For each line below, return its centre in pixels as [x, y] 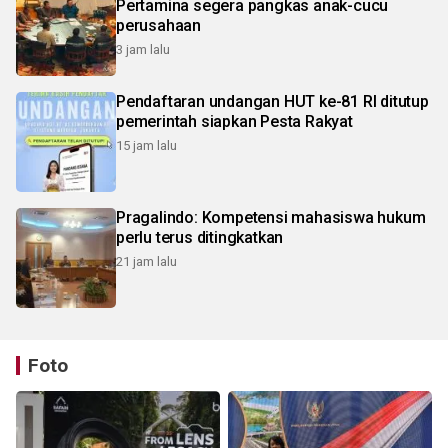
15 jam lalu [146, 146]
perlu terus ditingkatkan [200, 238]
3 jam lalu [143, 50]
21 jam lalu [146, 262]
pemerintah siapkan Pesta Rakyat [234, 122]
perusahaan [158, 26]
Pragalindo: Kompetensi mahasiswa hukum [271, 218]
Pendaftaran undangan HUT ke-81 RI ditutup [272, 102]
